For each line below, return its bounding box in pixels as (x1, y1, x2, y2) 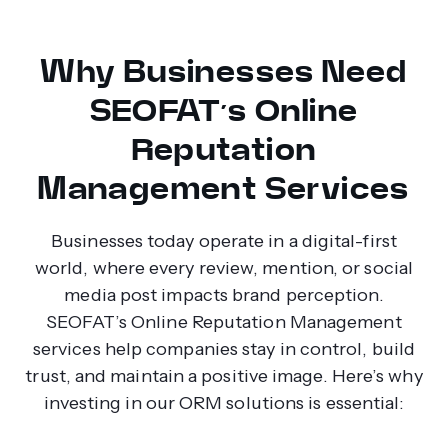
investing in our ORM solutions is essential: (43, 391, 405, 414)
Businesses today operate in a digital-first (51, 229, 397, 252)
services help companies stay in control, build (32, 337, 416, 360)
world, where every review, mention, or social (34, 256, 414, 279)
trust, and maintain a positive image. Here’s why (25, 364, 423, 387)
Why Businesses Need (40, 51, 408, 91)
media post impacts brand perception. (64, 283, 384, 306)
